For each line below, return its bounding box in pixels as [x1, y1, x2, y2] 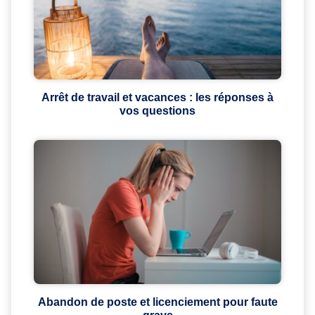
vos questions [120, 105, 195, 117]
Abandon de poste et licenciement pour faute [37, 296, 278, 309]
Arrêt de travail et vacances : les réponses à [41, 91, 274, 104]
